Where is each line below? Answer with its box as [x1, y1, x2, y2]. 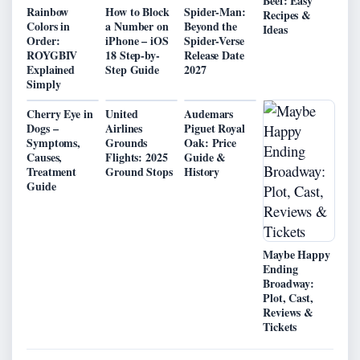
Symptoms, [27, 133, 81, 151]
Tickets [263, 317, 297, 335]
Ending [263, 260, 298, 277]
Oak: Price [184, 133, 237, 151]
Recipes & [263, 6, 312, 23]
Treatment [27, 162, 77, 180]
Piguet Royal [184, 119, 245, 137]
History [184, 162, 220, 180]
